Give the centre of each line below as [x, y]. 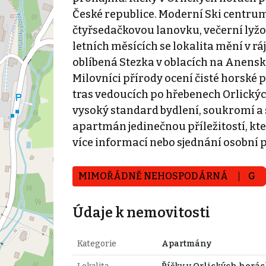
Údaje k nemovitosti [141, 212]
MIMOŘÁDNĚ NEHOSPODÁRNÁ [154, 176]
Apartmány [186, 243]
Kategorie [96, 243]
